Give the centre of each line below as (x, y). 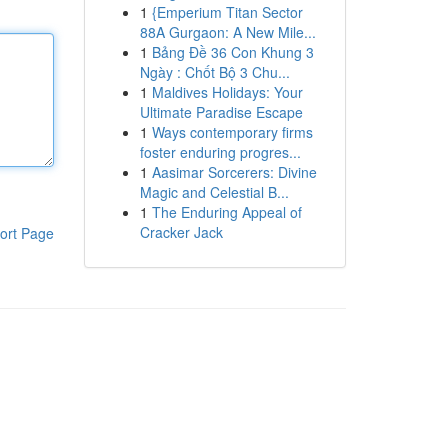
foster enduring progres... (220, 152)
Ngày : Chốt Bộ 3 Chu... (214, 72)
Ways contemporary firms (232, 132)
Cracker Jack (181, 232)
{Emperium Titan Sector (227, 12)
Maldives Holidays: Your (227, 92)
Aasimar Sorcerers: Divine (234, 172)
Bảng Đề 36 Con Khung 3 (232, 52)
